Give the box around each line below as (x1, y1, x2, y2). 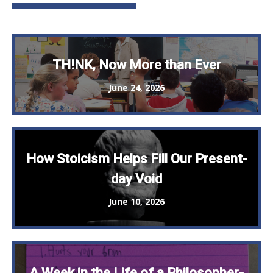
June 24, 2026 (108, 82, 165, 94)
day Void (111, 171, 162, 187)
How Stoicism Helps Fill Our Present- (26, 151, 247, 167)
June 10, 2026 (108, 196, 165, 208)
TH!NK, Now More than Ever (52, 57, 221, 73)
